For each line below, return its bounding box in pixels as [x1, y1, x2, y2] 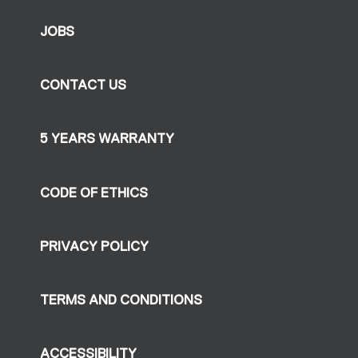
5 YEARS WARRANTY [40, 131, 175, 147]
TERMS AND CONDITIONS [40, 292, 203, 308]
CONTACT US [40, 78, 127, 93]
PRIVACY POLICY [40, 238, 149, 254]
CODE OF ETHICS [40, 185, 149, 201]
